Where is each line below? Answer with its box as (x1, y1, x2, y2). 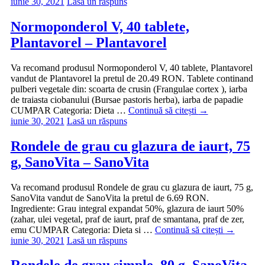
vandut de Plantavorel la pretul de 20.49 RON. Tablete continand (10, 73, 253, 83)
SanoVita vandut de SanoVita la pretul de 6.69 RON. (10, 192, 209, 203)
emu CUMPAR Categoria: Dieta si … (10, 224, 155, 235)
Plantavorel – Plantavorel (10, 34, 167, 50)
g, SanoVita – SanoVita (10, 154, 149, 170)
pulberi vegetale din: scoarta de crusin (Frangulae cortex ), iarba (10, 83, 247, 94)
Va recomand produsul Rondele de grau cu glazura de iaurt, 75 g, (10, 182, 253, 192)
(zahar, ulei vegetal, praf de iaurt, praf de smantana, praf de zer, (10, 214, 244, 224)
